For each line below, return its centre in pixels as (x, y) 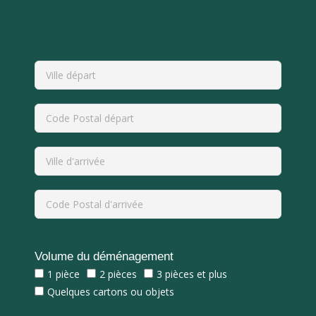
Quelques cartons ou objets (111, 291)
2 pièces (119, 274)
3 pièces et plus (192, 274)
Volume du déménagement (104, 256)
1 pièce (64, 274)
